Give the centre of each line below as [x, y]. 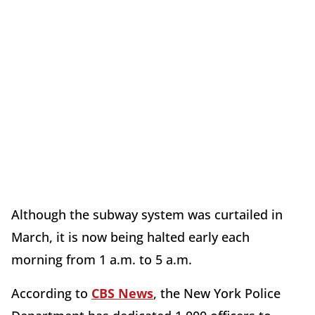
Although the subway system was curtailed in [147, 215]
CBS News [122, 294]
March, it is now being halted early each [130, 237]
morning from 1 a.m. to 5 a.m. [103, 260]
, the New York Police [217, 294]
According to [51, 294]
